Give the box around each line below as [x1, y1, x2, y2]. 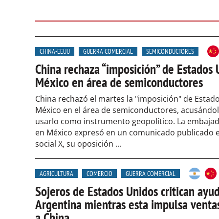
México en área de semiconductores [35, 74, 203, 90]
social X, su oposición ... [35, 138, 121, 149]
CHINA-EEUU [40, 47, 70, 56]
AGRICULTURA [40, 169, 73, 178]
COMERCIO [87, 169, 112, 178]
